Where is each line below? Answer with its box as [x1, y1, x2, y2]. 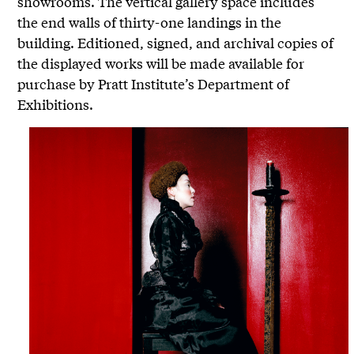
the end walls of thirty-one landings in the [17, 12, 282, 32]
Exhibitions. [17, 94, 94, 115]
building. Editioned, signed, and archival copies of [17, 32, 334, 53]
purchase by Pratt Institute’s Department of [17, 73, 290, 94]
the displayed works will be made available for [17, 53, 305, 73]
